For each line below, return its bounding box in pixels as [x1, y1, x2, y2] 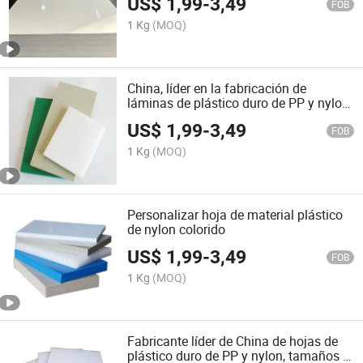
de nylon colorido [127, 220, 226, 239]
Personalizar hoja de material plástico [127, 206, 344, 224]
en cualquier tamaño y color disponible [127, 108, 349, 126]
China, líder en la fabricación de [127, 79, 307, 97]
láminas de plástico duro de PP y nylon [127, 93, 350, 112]
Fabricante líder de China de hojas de [127, 332, 339, 351]
